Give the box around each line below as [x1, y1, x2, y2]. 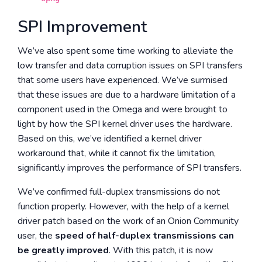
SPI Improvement [18, 16, 147, 38]
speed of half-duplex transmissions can [55, 229, 234, 242]
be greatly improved [18, 244, 109, 257]
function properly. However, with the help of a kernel [18, 200, 229, 213]
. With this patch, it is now [109, 244, 213, 257]
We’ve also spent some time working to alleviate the [18, 44, 233, 57]
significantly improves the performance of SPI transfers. [18, 161, 242, 174]
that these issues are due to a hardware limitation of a [18, 88, 236, 101]
